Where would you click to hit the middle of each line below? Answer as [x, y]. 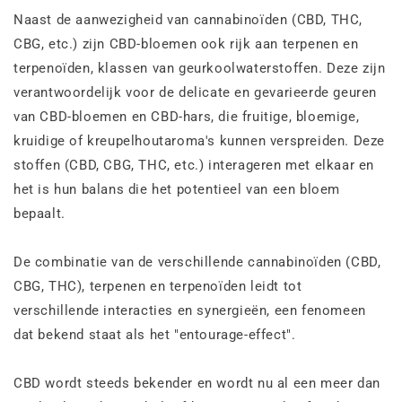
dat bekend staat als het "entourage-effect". [155, 334]
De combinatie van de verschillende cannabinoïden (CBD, [197, 262]
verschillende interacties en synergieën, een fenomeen [190, 310]
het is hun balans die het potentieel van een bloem [177, 189]
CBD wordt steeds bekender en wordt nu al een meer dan [197, 383]
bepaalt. [39, 213]
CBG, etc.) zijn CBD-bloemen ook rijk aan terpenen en [186, 44]
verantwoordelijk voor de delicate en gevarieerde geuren [196, 92]
